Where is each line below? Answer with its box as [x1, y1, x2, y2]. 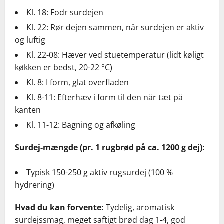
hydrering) [15, 179, 54, 191]
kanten [15, 104, 41, 116]
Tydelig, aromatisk [104, 202, 174, 213]
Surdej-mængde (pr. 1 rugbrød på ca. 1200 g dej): [15, 142, 205, 153]
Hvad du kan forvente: [15, 202, 104, 213]
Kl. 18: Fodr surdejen [26, 7, 103, 18]
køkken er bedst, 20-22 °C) [15, 62, 112, 73]
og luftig [15, 34, 45, 46]
